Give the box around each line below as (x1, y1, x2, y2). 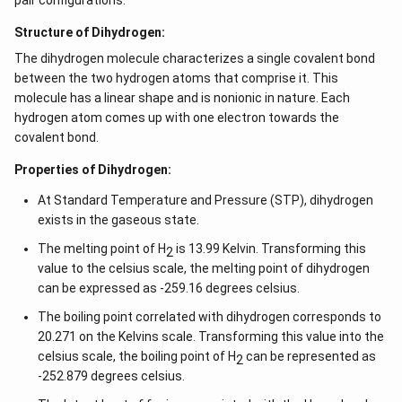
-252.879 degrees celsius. (37, 369, 185, 383)
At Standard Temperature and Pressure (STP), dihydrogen (37, 193, 373, 207)
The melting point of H (37, 241, 166, 256)
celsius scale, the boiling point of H (37, 349, 236, 363)
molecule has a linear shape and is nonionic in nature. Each (14, 91, 350, 105)
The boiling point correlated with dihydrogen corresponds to (37, 310, 381, 324)
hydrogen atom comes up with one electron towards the (14, 110, 339, 125)
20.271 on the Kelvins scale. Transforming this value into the (37, 329, 384, 344)
